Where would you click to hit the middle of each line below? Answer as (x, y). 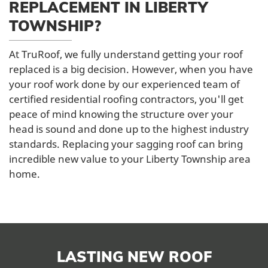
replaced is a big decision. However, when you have (131, 69)
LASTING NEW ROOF (134, 256)
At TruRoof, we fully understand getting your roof (126, 54)
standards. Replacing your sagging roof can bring (126, 144)
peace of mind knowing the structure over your (121, 114)
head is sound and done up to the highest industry (129, 129)
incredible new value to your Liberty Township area (130, 159)
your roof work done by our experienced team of (124, 84)
